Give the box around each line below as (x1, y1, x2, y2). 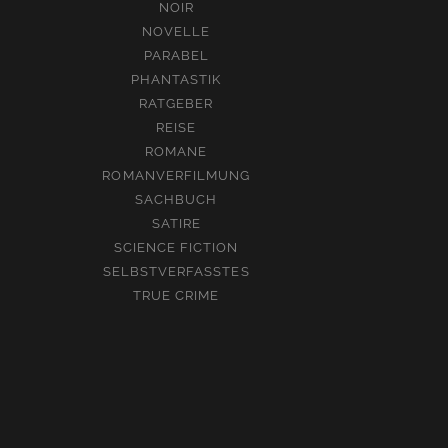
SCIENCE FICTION (113, 240, 239, 255)
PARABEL (143, 48, 209, 63)
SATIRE (151, 216, 201, 231)
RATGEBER (139, 96, 214, 111)
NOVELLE (142, 24, 211, 39)
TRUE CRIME (133, 288, 220, 303)
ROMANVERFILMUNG (102, 168, 251, 183)
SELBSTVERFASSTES (102, 264, 250, 279)
